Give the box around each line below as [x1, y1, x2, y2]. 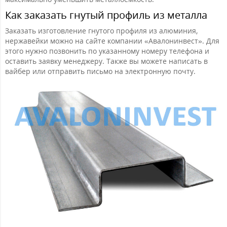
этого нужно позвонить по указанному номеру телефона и [5, 46, 209, 56]
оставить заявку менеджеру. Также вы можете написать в [5, 56, 208, 66]
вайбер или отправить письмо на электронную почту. [5, 66, 196, 77]
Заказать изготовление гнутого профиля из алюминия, [5, 26, 198, 36]
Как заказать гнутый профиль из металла [5, 8, 207, 22]
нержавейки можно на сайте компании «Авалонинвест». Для [5, 36, 219, 46]
